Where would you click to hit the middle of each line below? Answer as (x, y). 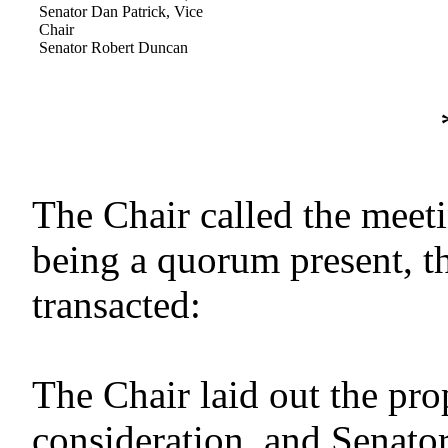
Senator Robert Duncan (114, 47)
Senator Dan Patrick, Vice (121, 11)
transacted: (116, 304)
